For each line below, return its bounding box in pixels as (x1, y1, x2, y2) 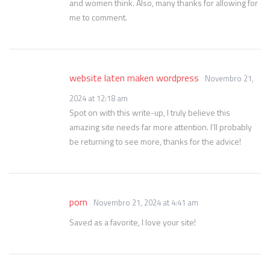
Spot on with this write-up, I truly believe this (69, 106, 230, 119)
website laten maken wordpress (69, 71, 199, 85)
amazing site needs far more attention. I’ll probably (69, 121, 252, 133)
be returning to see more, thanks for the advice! (69, 135, 241, 148)
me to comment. (69, 11, 127, 24)
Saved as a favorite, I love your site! (69, 216, 196, 228)
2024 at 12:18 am (69, 92, 128, 104)
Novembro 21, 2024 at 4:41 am (93, 196, 198, 209)
